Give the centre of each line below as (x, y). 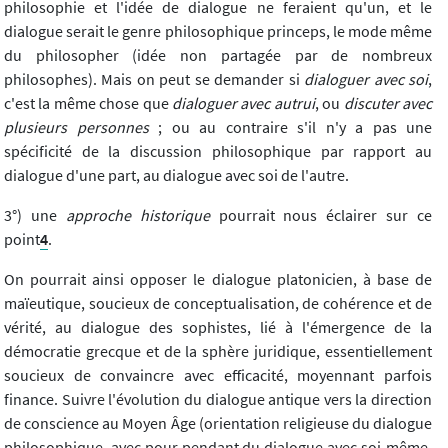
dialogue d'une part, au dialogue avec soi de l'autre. (176, 175)
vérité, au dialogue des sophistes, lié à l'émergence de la (218, 327)
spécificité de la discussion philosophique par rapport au (218, 151)
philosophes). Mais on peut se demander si (154, 79)
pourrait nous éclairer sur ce (320, 215)
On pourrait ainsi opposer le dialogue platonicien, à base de (218, 279)
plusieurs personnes (76, 127)
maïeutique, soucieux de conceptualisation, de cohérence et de (218, 303)
